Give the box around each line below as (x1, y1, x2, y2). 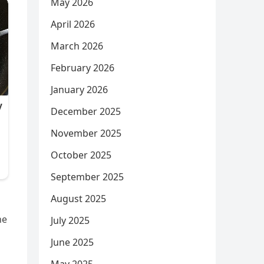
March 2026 (51, 39, 103, 52)
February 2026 (51, 61, 114, 74)
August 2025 (51, 192, 106, 205)
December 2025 (51, 105, 121, 118)
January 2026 (51, 83, 108, 96)
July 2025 (51, 214, 90, 227)
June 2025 (51, 236, 94, 249)
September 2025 (51, 170, 124, 183)
